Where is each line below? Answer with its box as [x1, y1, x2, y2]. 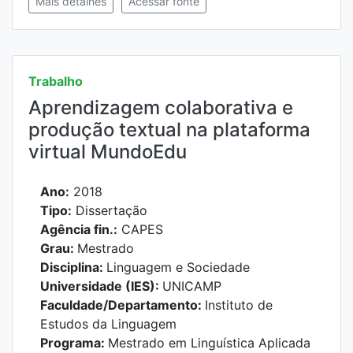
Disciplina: [40, 259, 106, 275]
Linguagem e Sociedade [106, 259, 250, 275]
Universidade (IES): [40, 278, 162, 294]
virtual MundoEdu [28, 140, 187, 163]
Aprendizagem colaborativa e [28, 96, 293, 119]
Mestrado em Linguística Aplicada [108, 335, 310, 351]
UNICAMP [162, 278, 221, 294]
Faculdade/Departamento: [40, 297, 205, 313]
